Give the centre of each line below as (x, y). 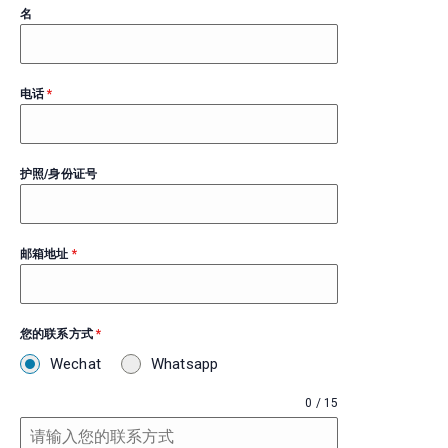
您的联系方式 (58, 334)
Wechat (75, 364)
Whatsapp (184, 364)
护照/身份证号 (59, 174)
